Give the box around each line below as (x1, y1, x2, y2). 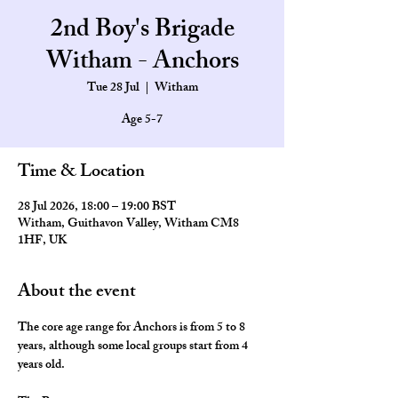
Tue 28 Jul (86, 77, 139, 99)
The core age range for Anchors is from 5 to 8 (18, 317, 248, 339)
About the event (18, 277, 136, 308)
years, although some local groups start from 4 (18, 336, 251, 358)
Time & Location (18, 157, 145, 188)
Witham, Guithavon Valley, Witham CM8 (18, 213, 239, 235)
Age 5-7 (122, 109, 163, 131)
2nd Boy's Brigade (50, 10, 235, 53)
